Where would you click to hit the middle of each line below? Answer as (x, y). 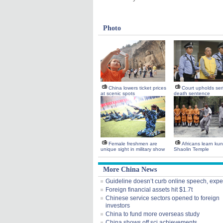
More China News (130, 169)
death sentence (192, 93)
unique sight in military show (133, 149)
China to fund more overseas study (153, 214)
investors (118, 206)
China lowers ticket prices (137, 88)
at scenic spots (118, 93)
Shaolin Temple (191, 149)
